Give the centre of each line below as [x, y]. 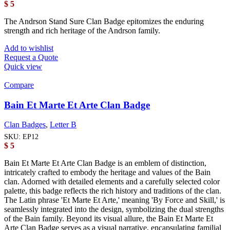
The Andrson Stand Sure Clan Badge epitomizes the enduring [104, 21]
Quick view [23, 66]
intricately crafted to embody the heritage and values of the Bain [107, 172]
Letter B [63, 125]
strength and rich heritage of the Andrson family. [82, 30]
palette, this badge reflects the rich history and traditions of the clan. [113, 191]
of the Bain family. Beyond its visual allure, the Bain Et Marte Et [109, 219]
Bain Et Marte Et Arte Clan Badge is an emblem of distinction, [105, 163]
